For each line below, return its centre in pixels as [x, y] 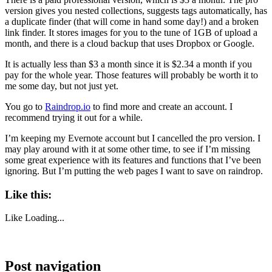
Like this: [28, 194]
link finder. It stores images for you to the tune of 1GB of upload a [131, 32]
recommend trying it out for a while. [74, 117]
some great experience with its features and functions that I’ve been [133, 160]
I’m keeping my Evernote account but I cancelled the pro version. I [133, 138]
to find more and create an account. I [161, 106]
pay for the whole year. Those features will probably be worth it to [131, 75]
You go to [25, 106]
